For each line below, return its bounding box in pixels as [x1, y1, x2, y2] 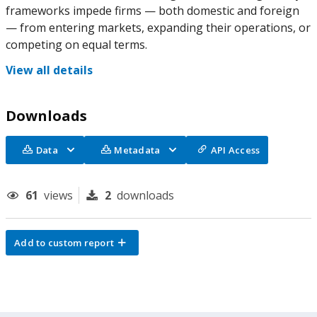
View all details [6, 62, 93, 78]
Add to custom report [14, 236, 114, 249]
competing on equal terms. [6, 37, 147, 52]
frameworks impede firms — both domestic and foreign [6, 3, 299, 18]
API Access [210, 144, 260, 156]
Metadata [114, 144, 161, 156]
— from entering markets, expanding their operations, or [6, 20, 311, 35]
